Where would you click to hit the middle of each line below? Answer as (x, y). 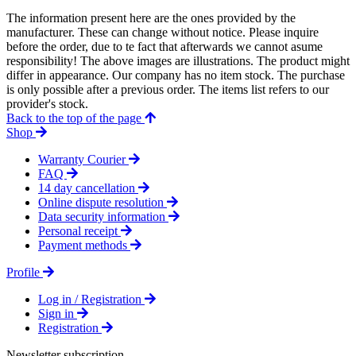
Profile (25, 272)
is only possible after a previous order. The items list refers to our (168, 89)
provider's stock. (47, 103)
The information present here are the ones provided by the (151, 17)
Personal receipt (79, 230)
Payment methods (84, 245)
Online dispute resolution (103, 202)
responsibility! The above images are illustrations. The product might (178, 60)
